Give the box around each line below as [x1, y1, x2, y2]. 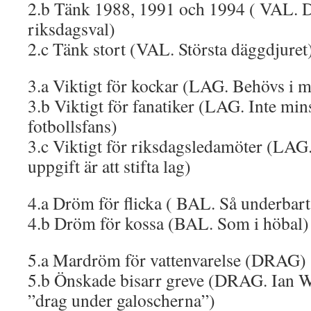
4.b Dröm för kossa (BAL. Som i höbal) [28, 211, 309, 235]
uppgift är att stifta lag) [28, 154, 191, 178]
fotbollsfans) [28, 114, 117, 137]
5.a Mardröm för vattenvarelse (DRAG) [28, 248, 306, 271]
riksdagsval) [28, 17, 115, 40]
